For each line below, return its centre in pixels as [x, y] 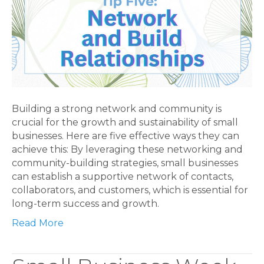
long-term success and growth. [85, 204]
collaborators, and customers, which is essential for [130, 190]
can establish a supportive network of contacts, [123, 176]
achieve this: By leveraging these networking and [127, 149]
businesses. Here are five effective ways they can [126, 136]
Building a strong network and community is [117, 109]
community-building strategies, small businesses [125, 163]
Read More [38, 223]
